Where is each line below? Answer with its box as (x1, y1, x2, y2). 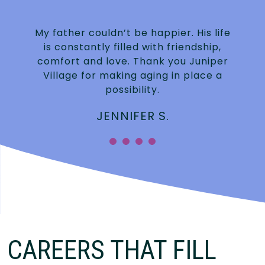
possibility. (105, 83, 160, 97)
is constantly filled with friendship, (44, 40, 221, 54)
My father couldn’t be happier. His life (34, 26, 231, 40)
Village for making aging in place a (43, 69, 222, 83)
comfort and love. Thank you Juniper (37, 54, 228, 69)
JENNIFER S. (96, 108, 169, 125)
